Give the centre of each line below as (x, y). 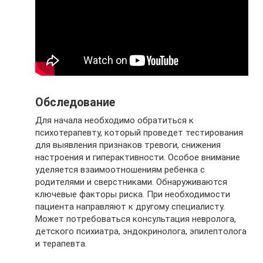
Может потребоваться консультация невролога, (136, 219)
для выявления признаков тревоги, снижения (128, 145)
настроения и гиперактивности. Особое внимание (138, 157)
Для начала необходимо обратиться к (114, 120)
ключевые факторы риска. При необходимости (133, 194)
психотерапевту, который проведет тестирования (139, 133)
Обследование (75, 103)
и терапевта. (61, 244)
